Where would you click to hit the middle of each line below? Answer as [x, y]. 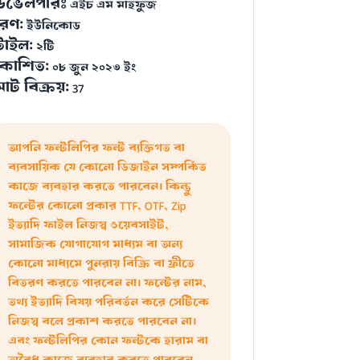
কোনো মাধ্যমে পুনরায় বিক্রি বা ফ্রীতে [101, 264]
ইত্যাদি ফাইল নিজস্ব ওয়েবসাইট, [88, 225]
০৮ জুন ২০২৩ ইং [92, 68]
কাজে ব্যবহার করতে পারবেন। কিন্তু [100, 187]
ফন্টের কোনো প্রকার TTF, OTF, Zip [97, 206]
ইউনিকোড [52, 26]
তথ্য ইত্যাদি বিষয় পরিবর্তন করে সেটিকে [108, 303]
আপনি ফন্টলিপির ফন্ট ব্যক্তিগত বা [96, 148]
